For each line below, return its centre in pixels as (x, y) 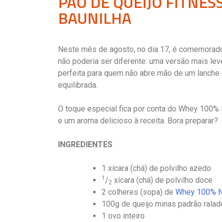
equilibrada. (78, 85)
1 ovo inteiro (123, 216)
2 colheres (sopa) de (139, 192)
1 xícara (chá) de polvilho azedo (156, 168)
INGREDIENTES (85, 145)
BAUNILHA (95, 18)
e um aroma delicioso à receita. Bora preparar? (138, 121)
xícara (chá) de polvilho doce (162, 180)
